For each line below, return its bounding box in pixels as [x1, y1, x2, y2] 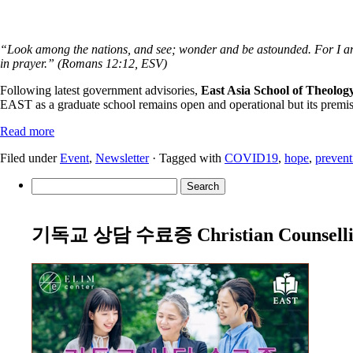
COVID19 [225, 150, 278, 165]
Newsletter [95, 150, 149, 165]
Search [31, 176, 65, 191]
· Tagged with [149, 150, 225, 165]
